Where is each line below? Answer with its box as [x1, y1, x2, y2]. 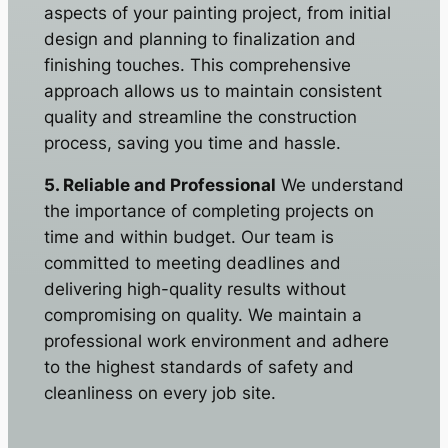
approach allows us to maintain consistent [43, 80, 382, 101]
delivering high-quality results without [43, 279, 346, 300]
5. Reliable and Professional [43, 175, 276, 196]
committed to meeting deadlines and [43, 253, 341, 274]
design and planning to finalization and [43, 28, 356, 49]
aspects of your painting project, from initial [43, 2, 391, 23]
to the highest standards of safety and [43, 357, 354, 378]
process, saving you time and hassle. [43, 132, 341, 153]
